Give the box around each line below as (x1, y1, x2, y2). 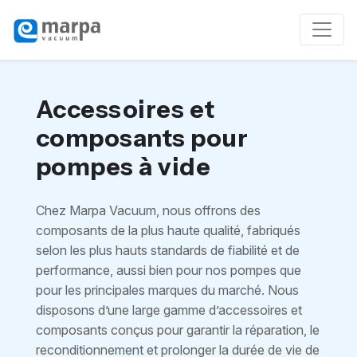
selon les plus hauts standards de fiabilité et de (36, 242, 300, 258)
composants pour (36, 124, 249, 153)
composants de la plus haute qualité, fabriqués (36, 222, 300, 238)
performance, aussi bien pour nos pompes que (36, 262, 301, 278)
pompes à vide (36, 152, 211, 182)
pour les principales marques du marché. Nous (36, 282, 299, 298)
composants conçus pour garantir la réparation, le (36, 322, 320, 338)
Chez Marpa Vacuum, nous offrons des (36, 202, 261, 218)
